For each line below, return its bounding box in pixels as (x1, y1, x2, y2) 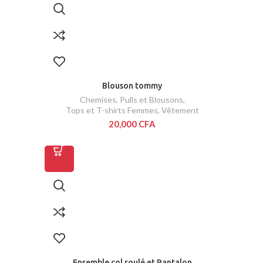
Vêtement (161, 105, 199, 116)
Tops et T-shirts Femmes (65, 105, 158, 116)
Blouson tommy (102, 81, 162, 91)
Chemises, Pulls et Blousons (79, 95, 183, 105)
